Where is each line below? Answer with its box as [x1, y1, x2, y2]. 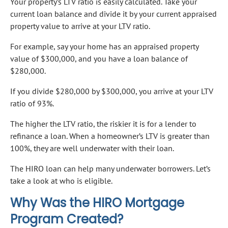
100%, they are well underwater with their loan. [10, 143, 174, 154]
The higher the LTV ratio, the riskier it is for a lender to [10, 119, 196, 129]
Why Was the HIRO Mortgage [10, 194, 184, 212]
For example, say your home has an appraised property [10, 41, 198, 52]
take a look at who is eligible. [10, 176, 112, 186]
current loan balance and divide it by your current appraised [10, 9, 217, 19]
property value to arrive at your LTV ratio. [10, 21, 150, 32]
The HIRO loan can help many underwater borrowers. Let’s [10, 163, 211, 174]
